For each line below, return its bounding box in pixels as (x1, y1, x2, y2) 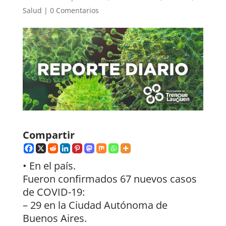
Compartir (22, 128, 75, 142)
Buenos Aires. (22, 211, 87, 225)
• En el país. (22, 158, 76, 173)
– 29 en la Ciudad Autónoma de (22, 198, 167, 212)
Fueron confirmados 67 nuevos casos (22, 172, 197, 186)
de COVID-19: (22, 185, 85, 199)
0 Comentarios (49, 5, 99, 15)
